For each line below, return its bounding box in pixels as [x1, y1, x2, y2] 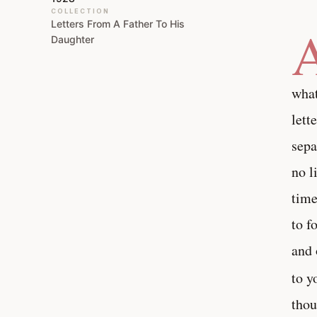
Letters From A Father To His [50, 18, 185, 30]
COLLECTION [50, 7, 110, 15]
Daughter [50, 33, 94, 45]
